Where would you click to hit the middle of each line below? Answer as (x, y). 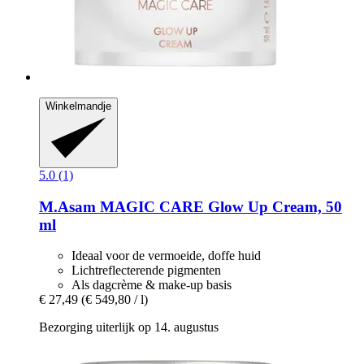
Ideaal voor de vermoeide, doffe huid (166, 256)
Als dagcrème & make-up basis (152, 285)
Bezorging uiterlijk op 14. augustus (129, 327)
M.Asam (67, 206)
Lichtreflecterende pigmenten (146, 271)
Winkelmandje (78, 106)
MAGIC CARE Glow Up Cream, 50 (219, 206)
